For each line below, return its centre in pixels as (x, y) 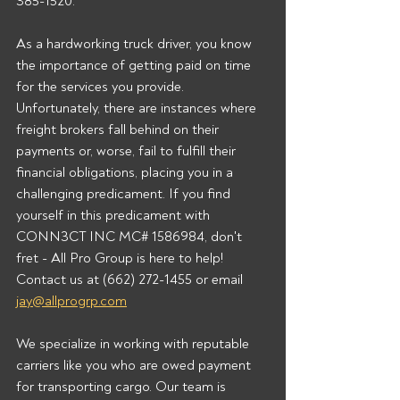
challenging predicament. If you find (125, 194)
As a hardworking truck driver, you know (136, 44)
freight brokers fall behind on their (119, 129)
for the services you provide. (102, 87)
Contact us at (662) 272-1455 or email (131, 279)
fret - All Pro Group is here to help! (123, 258)
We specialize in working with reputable (134, 344)
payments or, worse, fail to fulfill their (128, 151)
